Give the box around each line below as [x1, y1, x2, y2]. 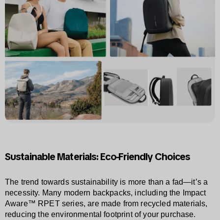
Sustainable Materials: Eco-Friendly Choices [5, 150, 191, 163]
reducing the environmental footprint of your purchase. [5, 210, 196, 219]
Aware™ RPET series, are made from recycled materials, [5, 199, 208, 208]
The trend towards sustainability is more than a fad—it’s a [5, 177, 208, 186]
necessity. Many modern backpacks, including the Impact [5, 188, 206, 197]
